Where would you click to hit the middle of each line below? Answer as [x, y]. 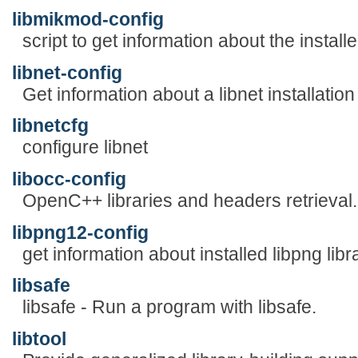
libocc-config [69, 179]
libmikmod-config [88, 20]
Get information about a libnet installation [188, 94]
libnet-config [67, 72]
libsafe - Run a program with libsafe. [169, 307]
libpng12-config [80, 232]
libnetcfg [50, 126]
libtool [39, 338]
